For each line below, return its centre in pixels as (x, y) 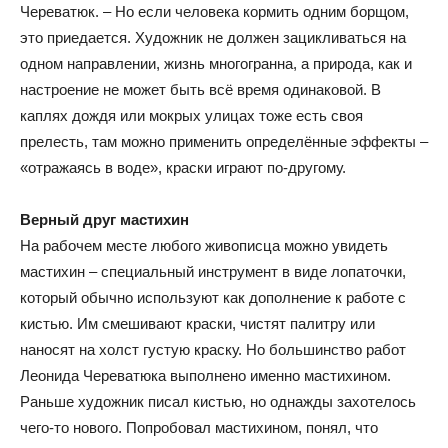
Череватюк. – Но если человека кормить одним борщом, (214, 11)
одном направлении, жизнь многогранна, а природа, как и (216, 63)
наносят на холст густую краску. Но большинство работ (213, 349)
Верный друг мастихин (104, 219)
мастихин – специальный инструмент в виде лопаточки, (213, 271)
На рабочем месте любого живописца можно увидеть (204, 245)
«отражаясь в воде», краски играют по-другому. (183, 167)
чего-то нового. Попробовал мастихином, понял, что (199, 427)
